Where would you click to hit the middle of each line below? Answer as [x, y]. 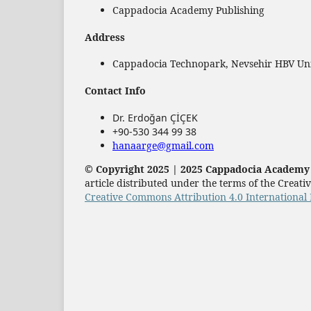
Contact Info [115, 90]
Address [105, 37]
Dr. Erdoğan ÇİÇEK [155, 117]
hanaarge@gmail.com [163, 145]
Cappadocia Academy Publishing [188, 10]
